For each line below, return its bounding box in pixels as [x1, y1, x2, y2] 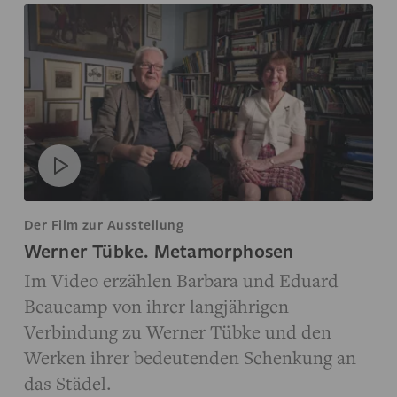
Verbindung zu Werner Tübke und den [23, 319, 331, 345]
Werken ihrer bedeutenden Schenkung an [23, 345, 356, 370]
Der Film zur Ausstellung [23, 215, 184, 234]
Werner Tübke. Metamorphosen [23, 238, 294, 264]
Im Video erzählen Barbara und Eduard [23, 268, 339, 293]
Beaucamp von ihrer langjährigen [23, 293, 289, 319]
